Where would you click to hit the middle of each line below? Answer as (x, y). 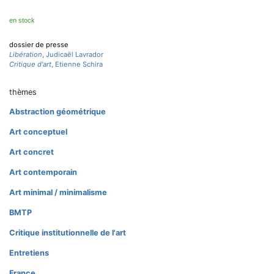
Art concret (31, 152)
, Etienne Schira (77, 64)
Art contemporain (43, 172)
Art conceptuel (38, 132)
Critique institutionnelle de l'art (68, 233)
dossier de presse (39, 45)
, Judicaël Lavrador (73, 54)
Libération (26, 54)
